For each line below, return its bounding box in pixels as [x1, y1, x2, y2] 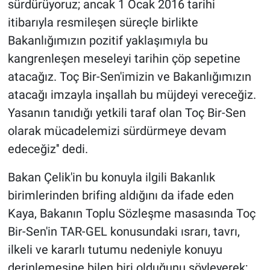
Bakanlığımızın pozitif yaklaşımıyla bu [7, 33, 208, 48]
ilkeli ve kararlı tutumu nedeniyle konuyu [7, 242, 222, 257]
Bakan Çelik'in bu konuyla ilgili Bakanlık [7, 170, 215, 185]
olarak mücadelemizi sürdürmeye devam [7, 124, 227, 139]
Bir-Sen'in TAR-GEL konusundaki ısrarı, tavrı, [7, 224, 240, 239]
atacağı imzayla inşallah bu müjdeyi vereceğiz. [7, 87, 256, 102]
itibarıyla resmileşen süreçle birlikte [7, 15, 198, 30]
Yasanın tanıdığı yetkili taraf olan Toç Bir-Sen [7, 105, 246, 121]
